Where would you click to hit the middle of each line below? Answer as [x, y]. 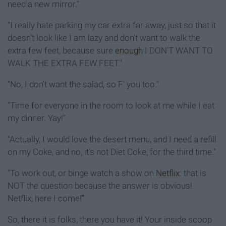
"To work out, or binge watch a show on [82, 173]
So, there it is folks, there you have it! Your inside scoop [110, 220]
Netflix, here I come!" [46, 199]
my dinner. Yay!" [37, 118]
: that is [193, 173]
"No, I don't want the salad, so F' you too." [83, 84]
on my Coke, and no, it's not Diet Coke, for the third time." [112, 152]
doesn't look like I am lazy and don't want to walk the [104, 38]
